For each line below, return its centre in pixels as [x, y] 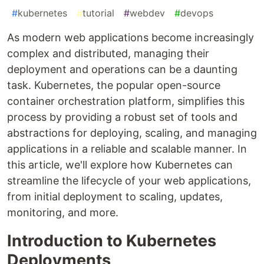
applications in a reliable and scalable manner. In [127, 149]
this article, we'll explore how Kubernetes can [120, 165]
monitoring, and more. [63, 213]
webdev [147, 13]
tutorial [98, 13]
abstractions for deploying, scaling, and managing [132, 133]
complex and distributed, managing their [108, 54]
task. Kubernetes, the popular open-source [114, 85]
